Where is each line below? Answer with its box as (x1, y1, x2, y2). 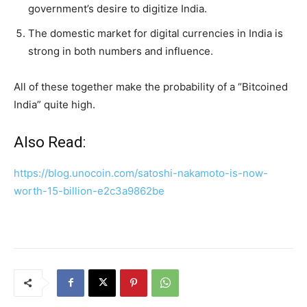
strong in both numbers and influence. (28, 44, 213, 58)
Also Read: (14, 133, 86, 151)
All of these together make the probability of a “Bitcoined (14, 79, 288, 93)
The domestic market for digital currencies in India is (28, 26, 283, 40)
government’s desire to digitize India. (28, 1, 207, 15)
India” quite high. (14, 97, 95, 111)
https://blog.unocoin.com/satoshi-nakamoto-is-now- (14, 166, 268, 180)
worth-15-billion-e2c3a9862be (14, 184, 164, 197)
